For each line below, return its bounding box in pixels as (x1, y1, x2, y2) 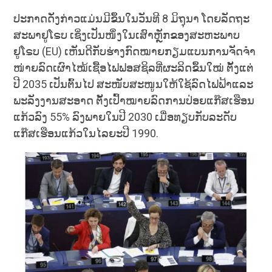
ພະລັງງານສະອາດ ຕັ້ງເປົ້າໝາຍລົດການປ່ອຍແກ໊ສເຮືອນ (13, 93, 255, 107)
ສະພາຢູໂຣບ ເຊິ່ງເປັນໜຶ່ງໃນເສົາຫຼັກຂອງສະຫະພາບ (13, 28, 240, 41)
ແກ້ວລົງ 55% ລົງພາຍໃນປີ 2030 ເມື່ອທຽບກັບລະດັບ (13, 110, 237, 123)
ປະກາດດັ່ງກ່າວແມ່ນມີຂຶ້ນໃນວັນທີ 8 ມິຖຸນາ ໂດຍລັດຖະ (13, 12, 250, 25)
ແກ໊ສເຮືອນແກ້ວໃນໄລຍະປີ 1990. (13, 126, 159, 140)
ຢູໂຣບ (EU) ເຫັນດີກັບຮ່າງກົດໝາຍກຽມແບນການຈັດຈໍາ (13, 44, 256, 58)
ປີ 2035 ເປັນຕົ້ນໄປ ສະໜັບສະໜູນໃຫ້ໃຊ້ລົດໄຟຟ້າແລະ (13, 77, 254, 90)
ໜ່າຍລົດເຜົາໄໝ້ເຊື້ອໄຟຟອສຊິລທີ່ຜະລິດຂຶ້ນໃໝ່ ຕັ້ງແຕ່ (13, 61, 254, 74)
